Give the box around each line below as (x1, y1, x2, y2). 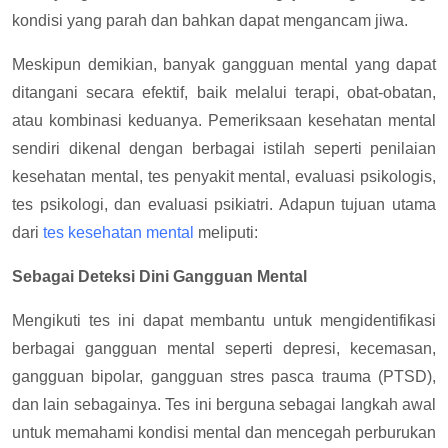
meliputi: (194, 224, 258, 241)
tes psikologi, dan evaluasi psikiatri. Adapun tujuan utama (12, 196, 436, 213)
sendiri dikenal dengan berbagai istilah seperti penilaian (12, 140, 436, 157)
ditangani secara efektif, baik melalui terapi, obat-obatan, (12, 84, 436, 101)
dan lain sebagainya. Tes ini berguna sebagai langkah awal (12, 396, 436, 413)
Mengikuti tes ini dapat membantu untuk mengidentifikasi (12, 312, 436, 329)
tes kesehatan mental (43, 224, 194, 241)
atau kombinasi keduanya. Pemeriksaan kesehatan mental (12, 112, 436, 129)
